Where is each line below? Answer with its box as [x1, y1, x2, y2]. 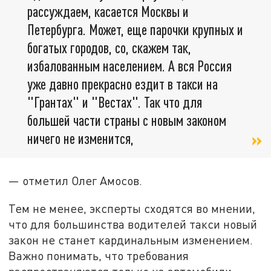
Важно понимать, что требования [8, 249, 189, 263]
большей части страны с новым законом [27, 111, 226, 129]
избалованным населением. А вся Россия [27, 57, 232, 75]
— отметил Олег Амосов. [8, 174, 143, 188]
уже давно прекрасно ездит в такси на [27, 75, 218, 93]
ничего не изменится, [27, 129, 134, 148]
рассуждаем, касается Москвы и [27, 2, 189, 21]
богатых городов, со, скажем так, [27, 39, 191, 57]
